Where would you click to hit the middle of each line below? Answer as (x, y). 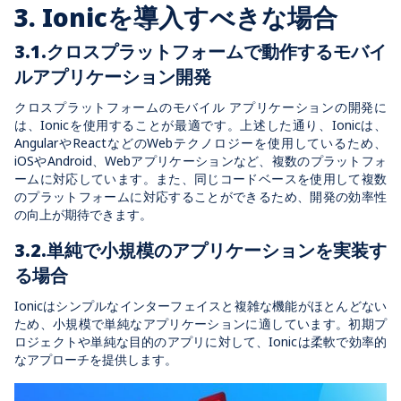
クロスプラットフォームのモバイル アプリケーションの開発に (200, 107)
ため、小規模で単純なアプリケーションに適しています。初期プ (200, 323)
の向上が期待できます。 (83, 214)
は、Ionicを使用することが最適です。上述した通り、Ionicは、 (200, 124)
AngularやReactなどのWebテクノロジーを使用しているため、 (200, 142)
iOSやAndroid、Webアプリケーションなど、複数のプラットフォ (200, 160)
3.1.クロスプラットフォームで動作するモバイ (200, 51)
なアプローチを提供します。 (96, 359)
